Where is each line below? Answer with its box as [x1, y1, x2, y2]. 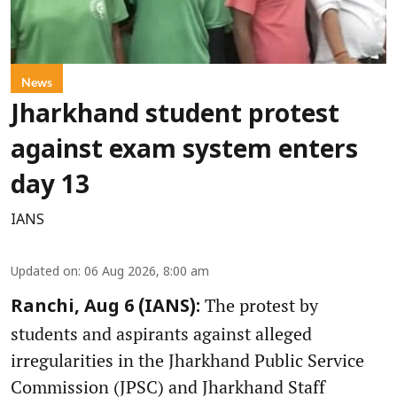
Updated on [11, 265, 78, 281]
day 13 [11, 172, 90, 203]
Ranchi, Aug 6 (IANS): [11, 297, 200, 319]
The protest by [200, 293, 318, 318]
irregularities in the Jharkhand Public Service [11, 348, 364, 373]
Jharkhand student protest [11, 101, 339, 132]
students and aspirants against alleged [11, 322, 312, 346]
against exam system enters [11, 136, 358, 167]
